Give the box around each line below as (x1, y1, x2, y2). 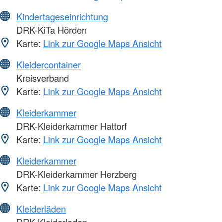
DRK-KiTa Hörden (14, 23, 87, 37)
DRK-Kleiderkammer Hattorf (14, 119, 127, 133)
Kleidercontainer (16, 58, 81, 71)
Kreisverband (14, 71, 69, 85)
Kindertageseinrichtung (16, 10, 108, 23)
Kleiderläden (16, 202, 66, 216)
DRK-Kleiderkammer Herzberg (14, 167, 137, 181)
